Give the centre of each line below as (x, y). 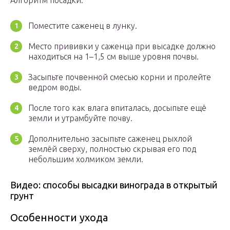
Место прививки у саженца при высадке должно (122, 46)
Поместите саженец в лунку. (83, 26)
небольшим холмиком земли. (86, 159)
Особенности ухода (59, 218)
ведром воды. (55, 88)
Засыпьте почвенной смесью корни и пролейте (120, 77)
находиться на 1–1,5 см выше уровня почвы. (113, 57)
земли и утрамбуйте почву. (80, 118)
